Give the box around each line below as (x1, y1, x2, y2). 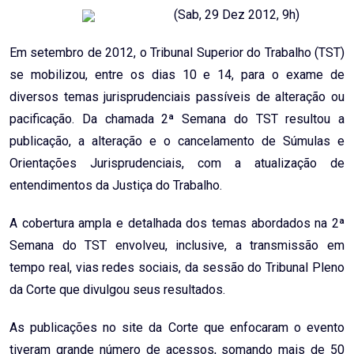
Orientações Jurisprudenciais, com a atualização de (9, 156, 345, 171)
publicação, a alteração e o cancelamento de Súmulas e (9, 134, 345, 149)
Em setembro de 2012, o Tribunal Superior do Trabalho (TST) (9, 45, 345, 61)
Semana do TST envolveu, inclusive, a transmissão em (9, 238, 345, 254)
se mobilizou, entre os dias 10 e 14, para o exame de (9, 67, 345, 83)
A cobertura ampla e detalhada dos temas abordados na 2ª (9, 216, 345, 232)
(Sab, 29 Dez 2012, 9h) (174, 7, 300, 23)
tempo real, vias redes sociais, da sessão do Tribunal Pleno (9, 260, 345, 276)
